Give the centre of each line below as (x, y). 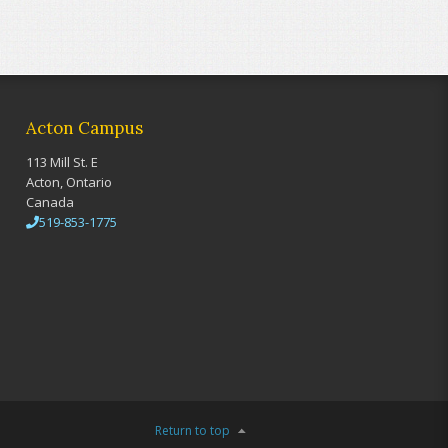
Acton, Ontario (69, 182)
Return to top (192, 430)
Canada (50, 202)
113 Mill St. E (62, 162)
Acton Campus (84, 128)
